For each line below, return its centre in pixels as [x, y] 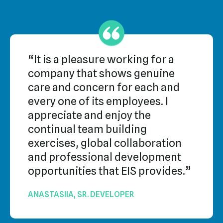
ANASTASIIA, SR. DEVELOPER [81, 195]
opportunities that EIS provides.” [110, 171]
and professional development [105, 157]
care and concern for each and [104, 87]
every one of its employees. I [98, 101]
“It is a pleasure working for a [101, 59]
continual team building [87, 129]
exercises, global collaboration [105, 143]
